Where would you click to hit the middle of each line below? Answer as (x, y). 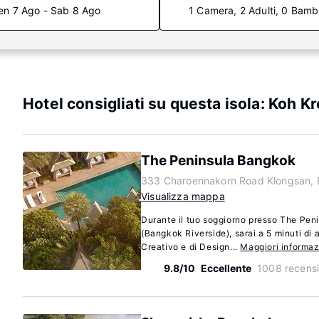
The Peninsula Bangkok (218, 161)
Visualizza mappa (183, 196)
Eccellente (226, 268)
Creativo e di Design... (191, 247)
